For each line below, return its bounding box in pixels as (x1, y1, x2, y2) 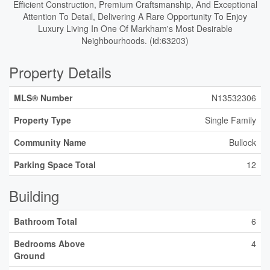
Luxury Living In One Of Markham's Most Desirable (37, 22, 233, 34)
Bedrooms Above (14, 237, 85, 250)
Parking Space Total (14, 159, 96, 171)
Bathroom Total (14, 215, 77, 227)
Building (9, 185, 59, 206)
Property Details (9, 61, 111, 83)
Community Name (14, 136, 86, 148)
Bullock (229, 136, 256, 148)
